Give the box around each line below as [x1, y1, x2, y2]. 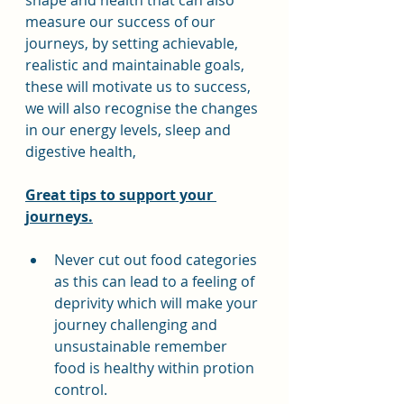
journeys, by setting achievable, [25, 33, 242, 53]
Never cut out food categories [54, 250, 261, 270]
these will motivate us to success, [25, 77, 254, 96]
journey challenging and [54, 315, 221, 335]
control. [54, 380, 107, 399]
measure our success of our [25, 12, 219, 32]
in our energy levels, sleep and [25, 120, 234, 140]
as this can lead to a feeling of [54, 271, 258, 291]
